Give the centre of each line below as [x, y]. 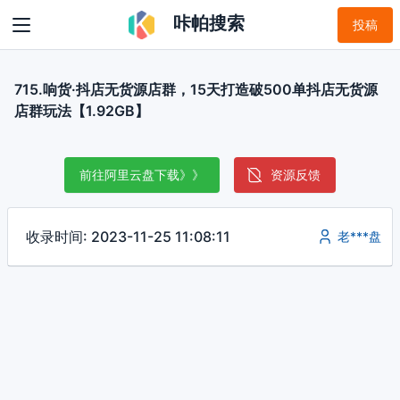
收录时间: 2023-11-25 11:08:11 [128, 237]
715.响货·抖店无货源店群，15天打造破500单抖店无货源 [196, 89]
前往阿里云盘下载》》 [142, 175]
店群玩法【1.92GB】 [82, 111]
